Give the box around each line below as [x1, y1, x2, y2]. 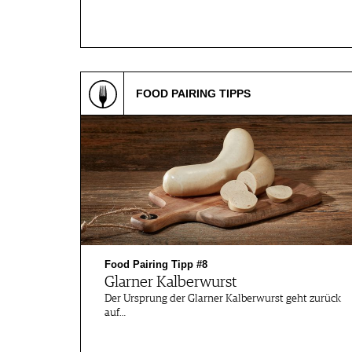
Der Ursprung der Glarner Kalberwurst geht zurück [104, 293, 341, 304]
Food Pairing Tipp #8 [104, 258, 207, 270]
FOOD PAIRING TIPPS [136, 87, 251, 100]
